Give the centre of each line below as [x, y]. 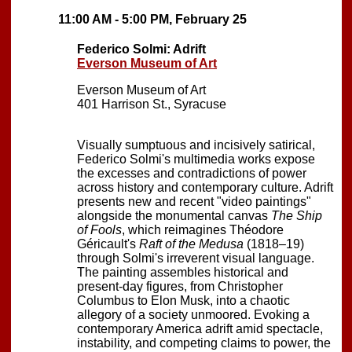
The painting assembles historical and [183, 272]
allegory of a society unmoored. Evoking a [193, 314]
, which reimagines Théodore [203, 229]
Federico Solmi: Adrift [141, 49]
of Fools [99, 229]
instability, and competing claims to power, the [204, 343]
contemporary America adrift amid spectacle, [200, 328]
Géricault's [108, 244]
